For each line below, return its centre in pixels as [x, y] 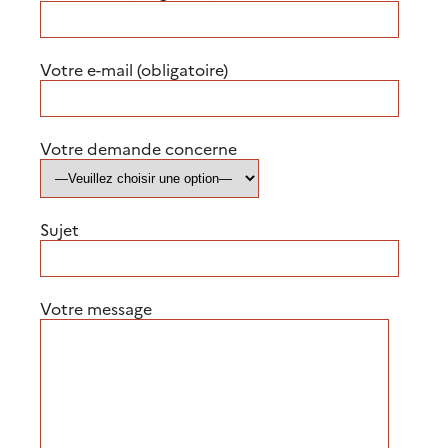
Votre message [96, 308]
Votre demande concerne [138, 148]
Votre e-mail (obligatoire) [134, 69]
